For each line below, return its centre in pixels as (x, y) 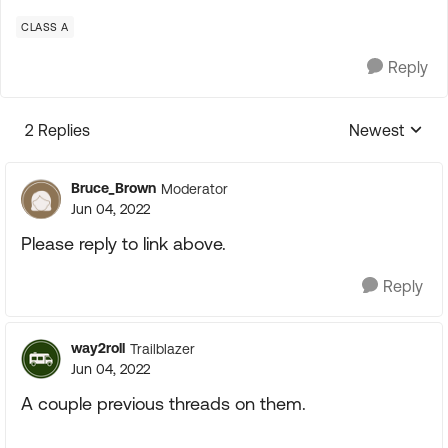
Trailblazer (162, 348)
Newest (376, 130)
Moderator (194, 188)
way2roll (98, 348)
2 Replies (57, 130)
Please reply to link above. (123, 243)
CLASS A (45, 27)
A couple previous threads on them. (163, 403)
